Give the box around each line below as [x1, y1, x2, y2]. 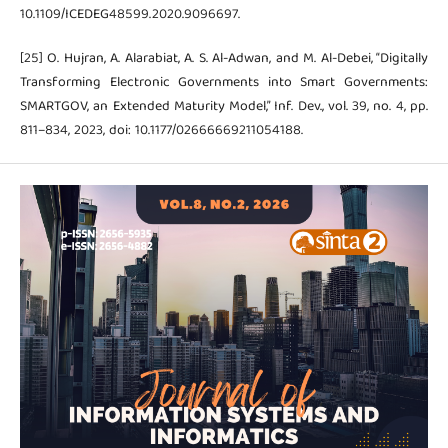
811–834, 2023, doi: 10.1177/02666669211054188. [19, 119, 303, 144]
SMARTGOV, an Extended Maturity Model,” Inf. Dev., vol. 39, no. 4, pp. [19, 95, 429, 120]
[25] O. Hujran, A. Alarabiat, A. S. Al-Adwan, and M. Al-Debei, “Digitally [19, 47, 429, 72]
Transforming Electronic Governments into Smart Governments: [19, 71, 429, 96]
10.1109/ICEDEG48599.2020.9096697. [19, 3, 240, 28]
